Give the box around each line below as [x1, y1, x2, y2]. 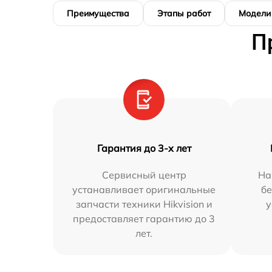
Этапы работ [157, 8, 211, 19]
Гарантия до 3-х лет [97, 142, 191, 155]
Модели [239, 8, 271, 19]
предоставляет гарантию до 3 [73, 212, 216, 225]
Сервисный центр [101, 169, 186, 182]
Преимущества [67, 8, 129, 19]
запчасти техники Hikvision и [75, 198, 212, 211]
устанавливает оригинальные [72, 183, 216, 196]
